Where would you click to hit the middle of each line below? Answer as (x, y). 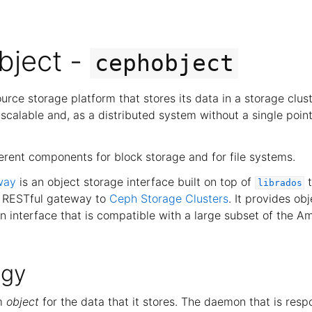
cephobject (164, 63)
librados (280, 183)
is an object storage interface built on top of (135, 182)
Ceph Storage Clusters (169, 198)
